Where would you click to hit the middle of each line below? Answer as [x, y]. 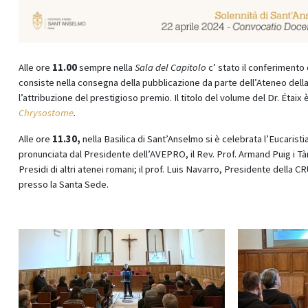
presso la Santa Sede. [64, 184]
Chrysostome [46, 113]
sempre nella [106, 67]
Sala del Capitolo [170, 67]
